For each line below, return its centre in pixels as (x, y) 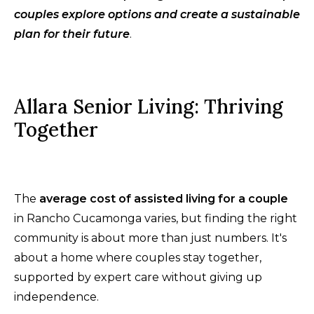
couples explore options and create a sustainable (157, 14)
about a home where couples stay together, (138, 257)
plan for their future (72, 34)
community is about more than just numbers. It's (150, 238)
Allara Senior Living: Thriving (149, 106)
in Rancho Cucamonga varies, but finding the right (156, 218)
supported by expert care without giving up (138, 277)
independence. (56, 296)
